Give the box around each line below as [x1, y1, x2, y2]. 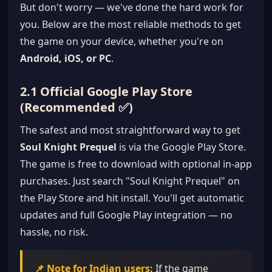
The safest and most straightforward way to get [20, 123, 240, 137]
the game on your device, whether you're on [20, 35, 223, 48]
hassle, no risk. [20, 225, 88, 239]
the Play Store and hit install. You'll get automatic [20, 191, 244, 205]
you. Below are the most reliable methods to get [20, 18, 241, 31]
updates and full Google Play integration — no [20, 208, 233, 222]
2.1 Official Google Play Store [20, 83, 192, 100]
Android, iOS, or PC [20, 52, 111, 65]
